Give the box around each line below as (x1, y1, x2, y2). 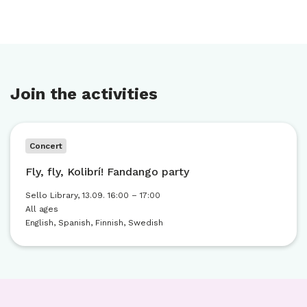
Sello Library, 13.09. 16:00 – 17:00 (25, 190, 160, 200)
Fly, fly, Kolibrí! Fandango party (25, 164, 189, 178)
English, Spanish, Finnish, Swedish (25, 217, 163, 228)
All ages (25, 204, 58, 214)
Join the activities (10, 84, 158, 103)
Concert (29, 140, 62, 151)
